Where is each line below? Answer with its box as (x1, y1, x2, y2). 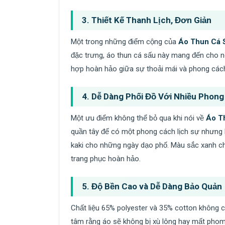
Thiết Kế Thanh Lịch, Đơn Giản (91, 15, 211, 25)
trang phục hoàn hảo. (70, 154, 141, 163)
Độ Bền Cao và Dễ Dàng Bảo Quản (91, 181, 222, 191)
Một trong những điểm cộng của (70, 37, 178, 46)
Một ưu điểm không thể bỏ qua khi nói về (70, 113, 206, 123)
